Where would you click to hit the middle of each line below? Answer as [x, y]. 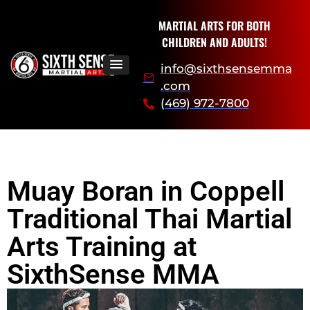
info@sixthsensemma [226, 69]
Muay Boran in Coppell [146, 192]
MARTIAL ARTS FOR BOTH [214, 26]
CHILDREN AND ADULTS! [214, 42]
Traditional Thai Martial [149, 219]
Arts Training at [102, 247]
